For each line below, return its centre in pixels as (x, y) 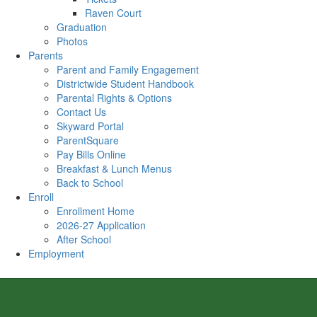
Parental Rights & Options (114, 98)
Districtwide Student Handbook (125, 83)
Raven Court (113, 13)
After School (84, 239)
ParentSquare (88, 140)
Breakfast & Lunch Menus (114, 168)
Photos (72, 41)
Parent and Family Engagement (128, 69)
